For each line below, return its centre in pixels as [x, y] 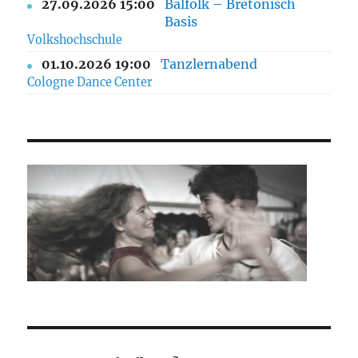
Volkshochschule [75, 40]
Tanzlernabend [209, 64]
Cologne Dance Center [90, 83]
